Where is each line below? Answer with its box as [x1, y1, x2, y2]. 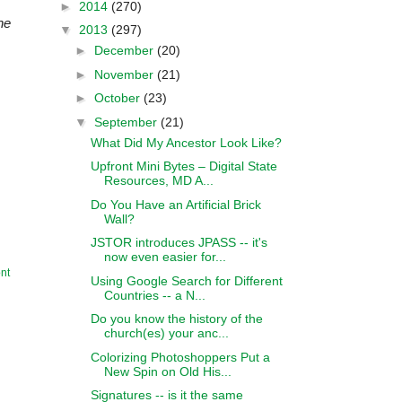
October [93, 91, 144, 105]
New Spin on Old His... [103, 363, 232, 379]
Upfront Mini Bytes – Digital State [90, 159, 277, 173]
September [93, 114, 161, 129]
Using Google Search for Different [90, 273, 283, 288]
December [93, 43, 157, 57]
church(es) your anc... [103, 326, 229, 340]
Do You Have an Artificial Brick [90, 197, 261, 212]
